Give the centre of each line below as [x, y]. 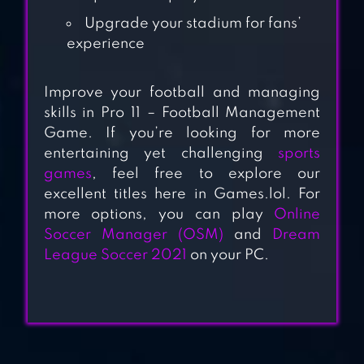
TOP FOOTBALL [213, 151]
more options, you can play [159, 215]
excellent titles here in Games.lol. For [182, 195]
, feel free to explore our [206, 174]
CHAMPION [199, 71]
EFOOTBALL [199, 47]
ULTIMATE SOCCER [230, 243]
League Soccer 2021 [115, 256]
